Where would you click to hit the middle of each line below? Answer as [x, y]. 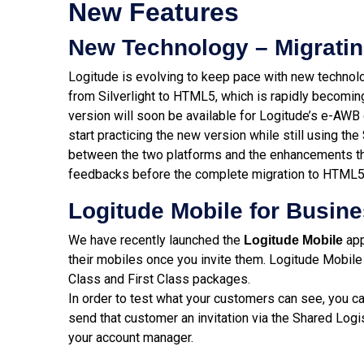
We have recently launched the [156, 240]
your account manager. [131, 338]
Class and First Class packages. [159, 279]
